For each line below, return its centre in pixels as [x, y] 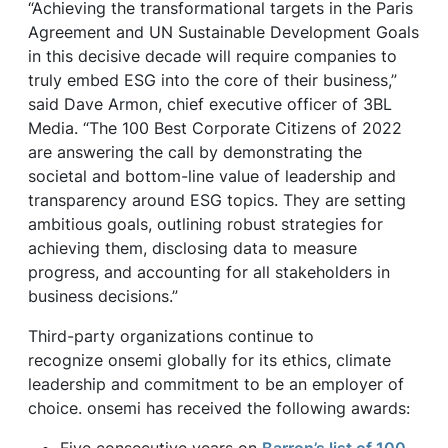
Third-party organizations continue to [171, 336]
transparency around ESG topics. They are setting [217, 200]
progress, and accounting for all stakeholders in [209, 272]
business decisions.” [103, 296]
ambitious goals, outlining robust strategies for [205, 224]
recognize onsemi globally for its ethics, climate [209, 360]
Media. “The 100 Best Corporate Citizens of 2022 [215, 128]
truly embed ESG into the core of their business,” [212, 80]
